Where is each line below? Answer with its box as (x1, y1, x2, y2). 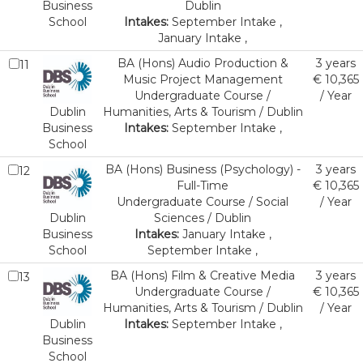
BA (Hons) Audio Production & (117, 56, 288, 70)
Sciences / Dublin (154, 211, 251, 225)
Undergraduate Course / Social (117, 194, 288, 209)
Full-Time (177, 178, 228, 193)
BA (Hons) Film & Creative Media (110, 268, 295, 283)
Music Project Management (122, 72, 283, 87)
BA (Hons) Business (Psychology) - (105, 162, 301, 177)
